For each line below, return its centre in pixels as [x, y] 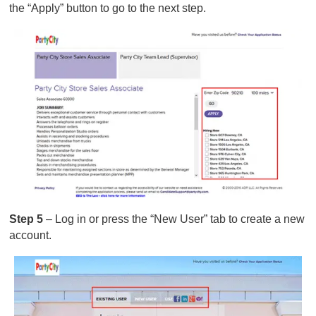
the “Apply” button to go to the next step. [108, 8]
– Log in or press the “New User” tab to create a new [176, 219]
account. [31, 236]
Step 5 [28, 219]
